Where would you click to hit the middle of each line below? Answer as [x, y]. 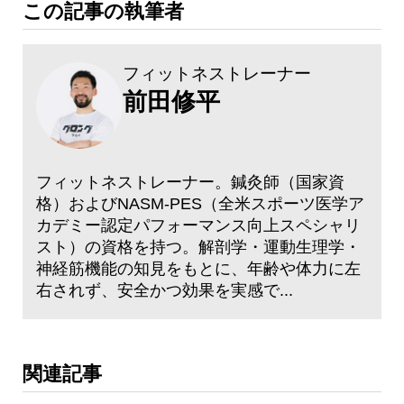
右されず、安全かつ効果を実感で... [165, 291]
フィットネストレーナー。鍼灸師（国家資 [190, 183]
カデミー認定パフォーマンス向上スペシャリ [198, 226]
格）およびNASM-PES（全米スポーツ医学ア [200, 204]
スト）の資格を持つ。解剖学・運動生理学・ [198, 248]
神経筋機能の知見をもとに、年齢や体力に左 [198, 269]
